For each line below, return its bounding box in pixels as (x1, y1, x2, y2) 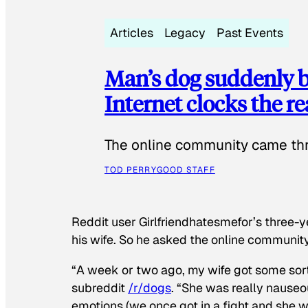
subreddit (71, 279, 128, 296)
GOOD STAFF (156, 164, 215, 176)
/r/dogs (128, 279, 171, 296)
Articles (110, 24, 153, 41)
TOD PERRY (104, 164, 157, 176)
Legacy (164, 24, 206, 41)
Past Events (217, 24, 283, 41)
